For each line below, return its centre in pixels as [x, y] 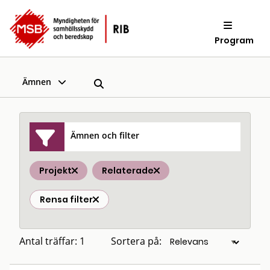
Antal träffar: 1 [52, 241]
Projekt [55, 171]
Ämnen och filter [105, 135]
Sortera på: [136, 241]
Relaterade [128, 171]
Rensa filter [66, 199]
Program [234, 40]
